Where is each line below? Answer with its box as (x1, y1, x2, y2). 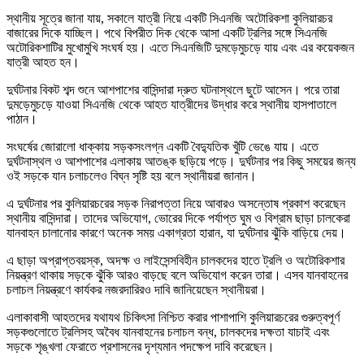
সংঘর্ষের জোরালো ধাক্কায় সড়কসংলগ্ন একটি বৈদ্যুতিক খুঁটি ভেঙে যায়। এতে (6, 140, 318, 154)
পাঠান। (6, 112, 37, 127)
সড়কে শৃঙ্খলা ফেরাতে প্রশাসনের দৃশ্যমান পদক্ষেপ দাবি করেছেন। (6, 340, 275, 354)
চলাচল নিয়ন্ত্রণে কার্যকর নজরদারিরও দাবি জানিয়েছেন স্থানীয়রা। (6, 283, 266, 297)
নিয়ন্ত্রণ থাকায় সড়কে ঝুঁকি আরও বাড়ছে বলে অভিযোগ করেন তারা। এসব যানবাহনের (6, 268, 348, 283)
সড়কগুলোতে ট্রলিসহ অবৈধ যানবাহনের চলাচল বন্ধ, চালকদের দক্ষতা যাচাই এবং (6, 325, 330, 340)
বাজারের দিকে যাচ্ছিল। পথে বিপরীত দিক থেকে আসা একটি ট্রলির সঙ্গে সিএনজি (6, 26, 327, 41)
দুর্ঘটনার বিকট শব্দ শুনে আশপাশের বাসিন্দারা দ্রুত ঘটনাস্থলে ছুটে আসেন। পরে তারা (6, 83, 340, 97)
